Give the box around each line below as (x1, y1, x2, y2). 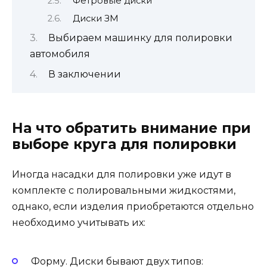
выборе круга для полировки (12, 135, 237, 153)
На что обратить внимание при (12, 119, 251, 136)
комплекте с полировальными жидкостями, (12, 184, 235, 196)
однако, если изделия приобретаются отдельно (12, 200, 254, 212)
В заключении (48, 68, 121, 80)
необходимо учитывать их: (12, 216, 145, 228)
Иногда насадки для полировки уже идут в (12, 168, 231, 180)
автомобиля (30, 48, 90, 60)
